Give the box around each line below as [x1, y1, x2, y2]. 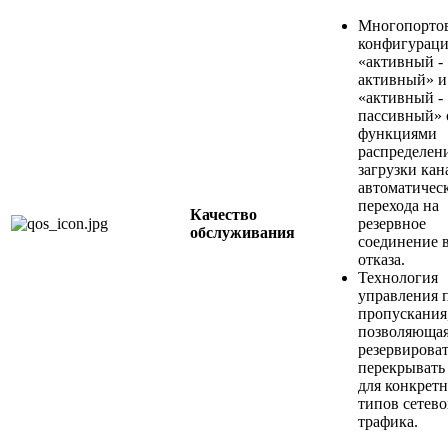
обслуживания [190, 224, 295, 242]
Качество [190, 206, 257, 224]
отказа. [358, 251, 405, 269]
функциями [358, 125, 437, 143]
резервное [358, 215, 426, 233]
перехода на [358, 197, 439, 215]
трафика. [358, 413, 418, 431]
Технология [358, 269, 438, 287]
